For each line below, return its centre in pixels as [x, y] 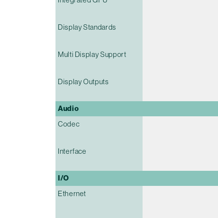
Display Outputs [83, 82]
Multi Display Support [92, 54]
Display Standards [87, 27]
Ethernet [72, 194]
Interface [72, 151]
